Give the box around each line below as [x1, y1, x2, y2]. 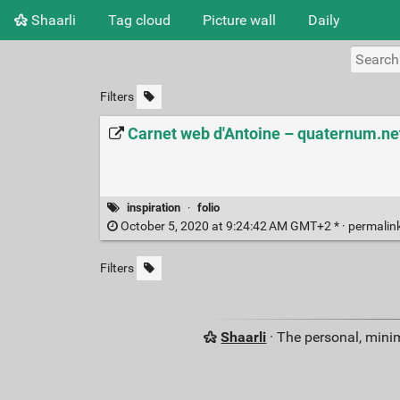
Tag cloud [108, 11, 171, 29]
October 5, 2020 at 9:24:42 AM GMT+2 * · [117, 219, 348, 235]
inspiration [127, 201, 181, 215]
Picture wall [203, 11, 276, 29]
